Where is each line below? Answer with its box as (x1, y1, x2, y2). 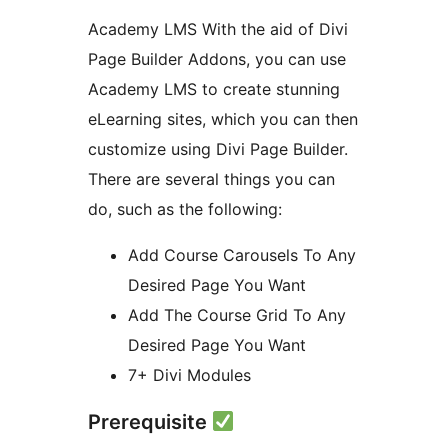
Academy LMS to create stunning (88, 78, 340, 99)
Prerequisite (88, 409, 212, 434)
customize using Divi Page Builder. (88, 138, 348, 159)
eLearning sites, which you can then (88, 108, 358, 129)
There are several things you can (88, 168, 335, 189)
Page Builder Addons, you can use (88, 48, 346, 69)
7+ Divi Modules (128, 364, 251, 385)
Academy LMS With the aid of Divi (88, 18, 348, 39)
